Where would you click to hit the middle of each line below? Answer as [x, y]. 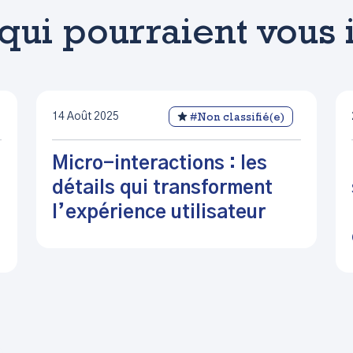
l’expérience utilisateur [159, 213]
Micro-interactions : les [160, 164]
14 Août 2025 [85, 116]
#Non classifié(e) [237, 118]
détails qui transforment [162, 188]
